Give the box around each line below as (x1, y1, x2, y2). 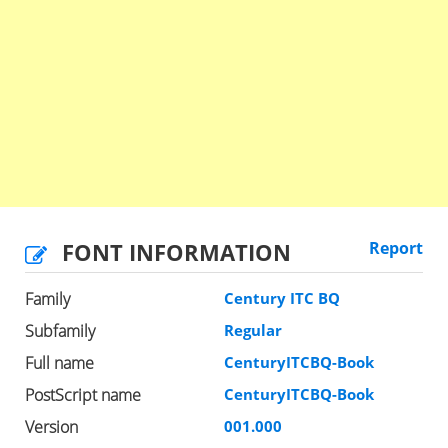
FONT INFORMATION (62, 236, 291, 267)
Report (369, 236, 423, 259)
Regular (224, 319, 282, 340)
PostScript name (25, 383, 141, 406)
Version (25, 415, 78, 438)
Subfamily (25, 319, 95, 342)
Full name (25, 351, 94, 374)
